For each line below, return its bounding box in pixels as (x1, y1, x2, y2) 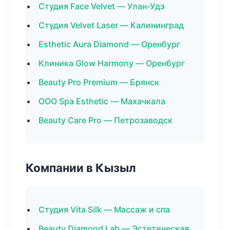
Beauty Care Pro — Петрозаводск (39, 115, 172, 125)
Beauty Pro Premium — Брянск (39, 77, 159, 87)
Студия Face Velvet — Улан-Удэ (39, 1, 165, 11)
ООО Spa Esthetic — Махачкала (39, 96, 165, 106)
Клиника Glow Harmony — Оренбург (39, 58, 185, 68)
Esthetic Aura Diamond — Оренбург (39, 39, 180, 49)
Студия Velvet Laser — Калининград (39, 20, 184, 30)
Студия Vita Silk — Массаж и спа (39, 204, 170, 215)
